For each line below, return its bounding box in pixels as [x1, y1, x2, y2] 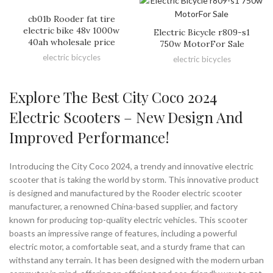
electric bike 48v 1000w [23, 25, 119, 36]
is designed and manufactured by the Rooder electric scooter [9, 188, 242, 198]
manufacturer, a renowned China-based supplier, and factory [9, 201, 238, 211]
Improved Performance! [9, 127, 169, 147]
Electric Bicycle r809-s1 [154, 27, 250, 38]
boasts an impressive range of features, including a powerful [9, 228, 237, 238]
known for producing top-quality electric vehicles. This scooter [9, 214, 247, 225]
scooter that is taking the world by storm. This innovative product [9, 174, 259, 185]
